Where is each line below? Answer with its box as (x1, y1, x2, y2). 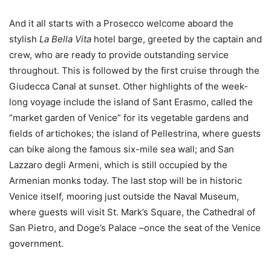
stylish (9, 33, 39, 45)
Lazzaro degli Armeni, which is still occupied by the (9, 159, 227, 171)
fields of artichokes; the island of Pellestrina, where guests (9, 128, 261, 140)
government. (9, 238, 64, 250)
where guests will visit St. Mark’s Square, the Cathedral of (9, 206, 255, 218)
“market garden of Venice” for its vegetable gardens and (9, 112, 249, 124)
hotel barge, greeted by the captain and (91, 33, 262, 45)
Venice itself (9, 191, 62, 203)
